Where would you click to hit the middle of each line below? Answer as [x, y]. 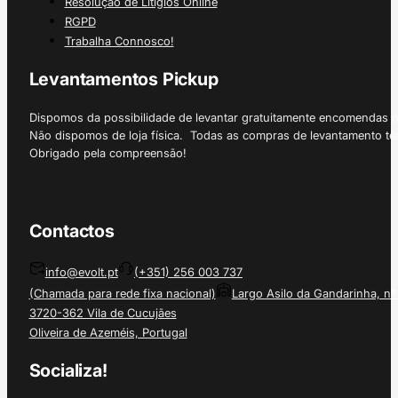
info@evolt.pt [81, 271]
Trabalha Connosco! [119, 41]
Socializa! [68, 370]
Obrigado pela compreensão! [107, 152]
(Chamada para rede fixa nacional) [122, 294]
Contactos [72, 231]
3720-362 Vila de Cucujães [103, 313]
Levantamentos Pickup [123, 79]
